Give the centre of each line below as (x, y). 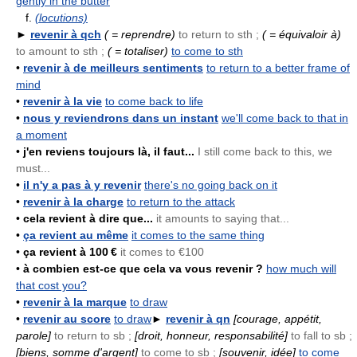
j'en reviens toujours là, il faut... (109, 151)
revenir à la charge (73, 202)
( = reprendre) (140, 34)
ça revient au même (76, 235)
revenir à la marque (75, 302)
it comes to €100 (161, 252)
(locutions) (61, 18)
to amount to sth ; (60, 51)
